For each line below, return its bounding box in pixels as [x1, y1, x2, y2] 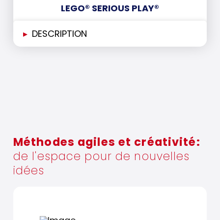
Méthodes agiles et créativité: [13, 134, 200, 150]
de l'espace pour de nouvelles [13, 148, 190, 165]
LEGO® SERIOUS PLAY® [60, 2, 159, 15]
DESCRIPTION [31, 27, 87, 40]
